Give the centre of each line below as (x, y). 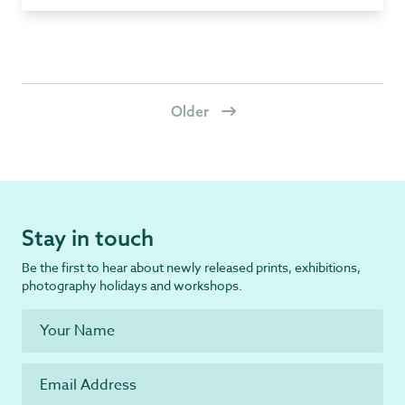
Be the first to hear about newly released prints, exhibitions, (191, 267)
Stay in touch (88, 238)
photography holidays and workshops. (132, 285)
